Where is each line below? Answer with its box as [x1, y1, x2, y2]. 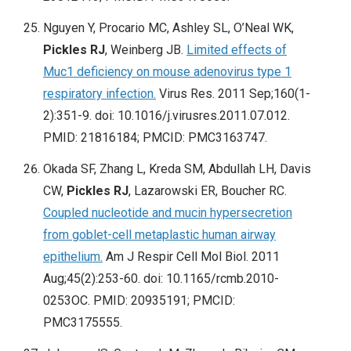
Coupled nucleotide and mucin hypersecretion [43, 205, 292, 221]
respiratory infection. [43, 86, 156, 102]
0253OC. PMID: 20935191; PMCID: [43, 293, 235, 309]
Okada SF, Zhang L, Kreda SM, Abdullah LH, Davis [43, 161, 311, 177]
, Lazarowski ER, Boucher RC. [128, 183, 287, 199]
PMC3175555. [43, 315, 122, 331]
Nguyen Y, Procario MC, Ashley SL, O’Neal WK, [43, 20, 294, 36]
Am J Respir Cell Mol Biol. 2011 [103, 249, 280, 265]
